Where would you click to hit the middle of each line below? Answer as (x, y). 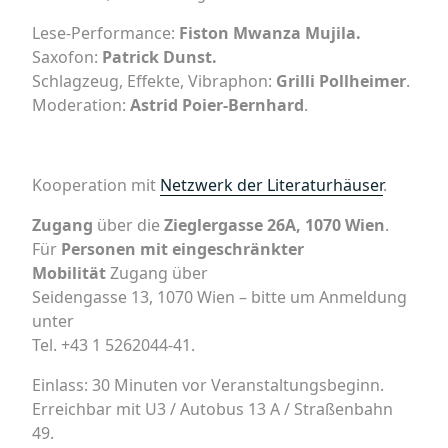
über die (128, 225)
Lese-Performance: (105, 33)
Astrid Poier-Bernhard (215, 105)
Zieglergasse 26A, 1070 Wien (274, 225)
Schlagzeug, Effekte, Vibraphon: (152, 81)
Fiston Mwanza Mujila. (270, 33)
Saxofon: (67, 57)
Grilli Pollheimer (339, 81)
